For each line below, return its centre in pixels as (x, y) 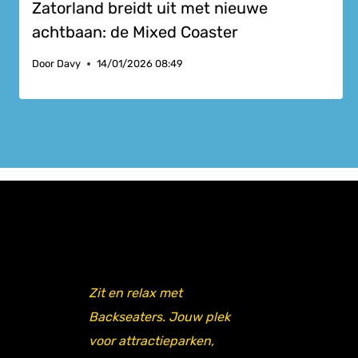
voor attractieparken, (151, 341)
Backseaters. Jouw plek (159, 317)
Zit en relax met (135, 293)
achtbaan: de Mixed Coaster (135, 32)
